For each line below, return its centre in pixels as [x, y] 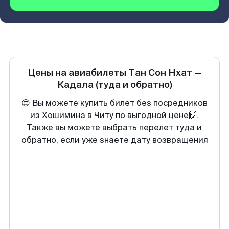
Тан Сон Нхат [160, 73]
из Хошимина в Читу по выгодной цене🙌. [114, 115]
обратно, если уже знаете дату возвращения [114, 140]
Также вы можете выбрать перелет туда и [114, 128]
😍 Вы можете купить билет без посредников [114, 103]
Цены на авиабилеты [78, 73]
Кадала [75, 85]
